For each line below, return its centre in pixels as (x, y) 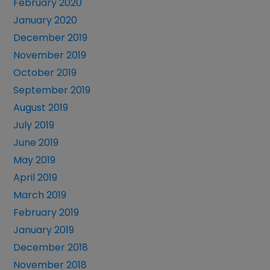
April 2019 (36, 178)
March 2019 (40, 195)
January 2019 (44, 230)
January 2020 (46, 20)
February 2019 (46, 213)
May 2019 (35, 160)
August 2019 (41, 108)
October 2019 (45, 73)
